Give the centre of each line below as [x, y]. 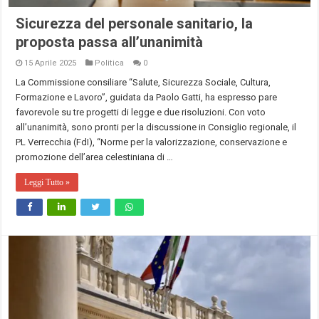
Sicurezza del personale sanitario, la [135, 24]
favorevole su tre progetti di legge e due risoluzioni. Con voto [141, 113]
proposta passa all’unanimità [110, 42]
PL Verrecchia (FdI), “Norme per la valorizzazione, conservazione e [152, 142]
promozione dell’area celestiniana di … [95, 157]
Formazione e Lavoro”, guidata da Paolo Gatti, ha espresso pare [147, 98]
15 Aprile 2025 [51, 63]
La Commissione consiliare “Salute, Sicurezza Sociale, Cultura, [143, 83]
